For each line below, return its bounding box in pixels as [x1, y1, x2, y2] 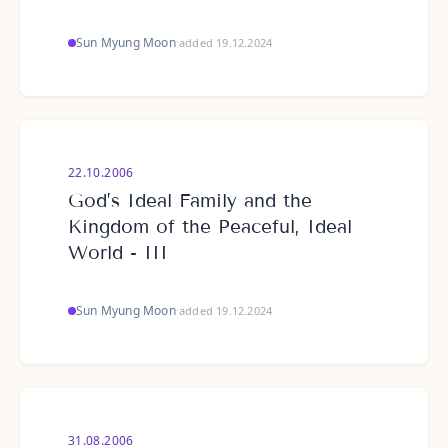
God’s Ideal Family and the [68, 189, 312, 212]
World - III [68, 241, 168, 264]
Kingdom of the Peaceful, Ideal [68, 215, 352, 238]
